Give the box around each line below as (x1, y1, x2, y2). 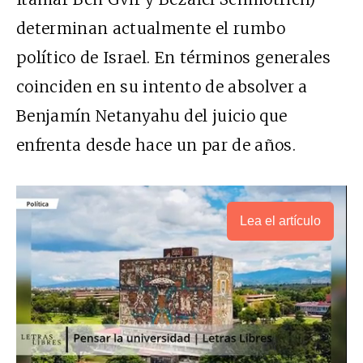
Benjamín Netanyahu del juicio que (16, 106, 288, 126)
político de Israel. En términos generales (16, 48, 331, 68)
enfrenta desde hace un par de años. (16, 135, 296, 156)
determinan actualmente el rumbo (16, 19, 286, 39)
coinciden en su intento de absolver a (16, 77, 308, 97)
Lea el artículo (240, 214, 321, 228)
